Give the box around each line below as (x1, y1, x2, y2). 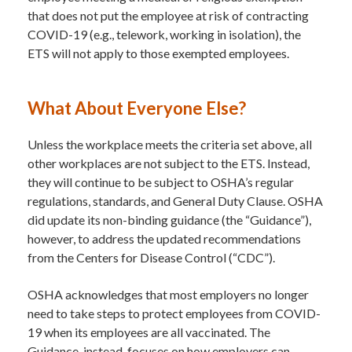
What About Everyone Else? (27, 97, 246, 119)
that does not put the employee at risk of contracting (27, 7, 309, 23)
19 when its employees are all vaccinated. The (27, 324, 270, 339)
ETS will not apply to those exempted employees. (27, 45, 289, 60)
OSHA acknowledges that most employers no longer (27, 286, 309, 302)
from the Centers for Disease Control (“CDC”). (27, 249, 275, 265)
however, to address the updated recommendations (27, 230, 301, 246)
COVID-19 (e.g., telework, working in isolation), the (27, 26, 301, 42)
